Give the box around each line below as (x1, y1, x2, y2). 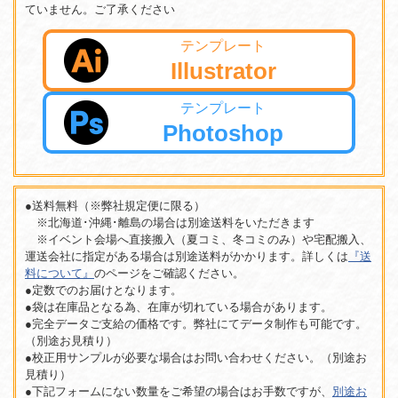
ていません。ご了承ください (25, 3, 175, 17)
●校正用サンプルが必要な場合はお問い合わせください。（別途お (25, 351, 367, 365)
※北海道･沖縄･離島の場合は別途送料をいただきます (25, 216, 314, 230)
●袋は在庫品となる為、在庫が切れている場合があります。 (25, 300, 332, 314)
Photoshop (163, 119, 284, 147)
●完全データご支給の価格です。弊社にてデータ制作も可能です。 (25, 317, 367, 331)
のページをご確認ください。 (94, 267, 244, 281)
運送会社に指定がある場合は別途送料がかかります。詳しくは (25, 250, 348, 264)
